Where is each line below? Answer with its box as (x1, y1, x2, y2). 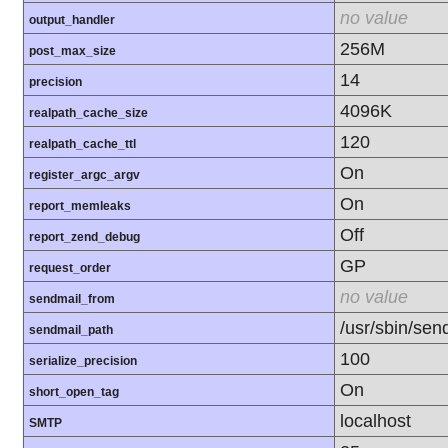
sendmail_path (29, 323, 113, 338)
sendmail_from (29, 292, 115, 307)
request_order (29, 261, 111, 276)
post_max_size (29, 44, 116, 59)
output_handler (29, 13, 115, 28)
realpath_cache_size (29, 106, 148, 121)
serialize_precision (29, 354, 137, 369)
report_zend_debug (29, 230, 140, 245)
